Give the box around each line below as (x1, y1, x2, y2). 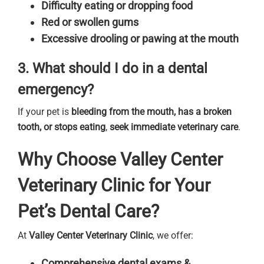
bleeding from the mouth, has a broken (71, 106, 232, 118)
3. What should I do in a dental (18, 60, 207, 77)
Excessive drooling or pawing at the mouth (41, 32, 239, 45)
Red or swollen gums (41, 15, 138, 28)
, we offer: (153, 230, 193, 242)
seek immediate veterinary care (110, 121, 238, 133)
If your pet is (18, 106, 71, 118)
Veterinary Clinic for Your (18, 175, 210, 196)
